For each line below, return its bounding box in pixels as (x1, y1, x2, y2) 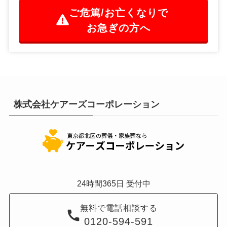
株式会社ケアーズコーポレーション (13, 99, 160, 109)
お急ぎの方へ (87, 22, 151, 33)
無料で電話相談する (80, 203, 158, 212)
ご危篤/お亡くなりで (69, 7, 169, 18)
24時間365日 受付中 (77, 178, 150, 188)
